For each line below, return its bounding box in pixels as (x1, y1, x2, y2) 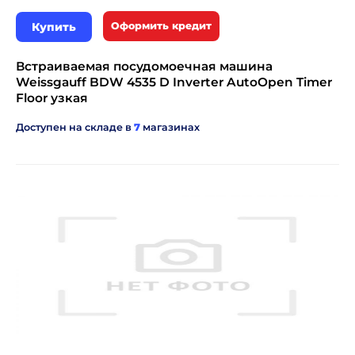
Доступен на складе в (16, 121, 134, 133)
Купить (32, 20, 76, 34)
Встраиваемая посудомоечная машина (16, 59, 273, 74)
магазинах (140, 121, 200, 133)
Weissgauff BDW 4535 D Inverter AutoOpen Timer (16, 74, 332, 90)
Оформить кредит (111, 20, 212, 32)
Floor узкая (16, 90, 88, 105)
